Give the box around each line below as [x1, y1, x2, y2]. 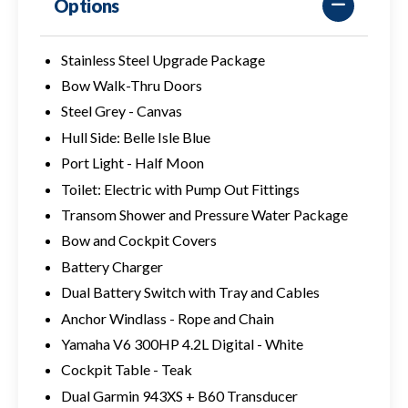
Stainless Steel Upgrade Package [60, 50, 265, 68]
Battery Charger [60, 257, 163, 275]
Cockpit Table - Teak [60, 361, 192, 379]
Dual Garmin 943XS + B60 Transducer [60, 386, 298, 404]
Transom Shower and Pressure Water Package [60, 206, 348, 224]
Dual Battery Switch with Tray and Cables [60, 283, 320, 301]
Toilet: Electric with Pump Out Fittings [60, 179, 300, 198]
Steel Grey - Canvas [60, 102, 182, 120]
